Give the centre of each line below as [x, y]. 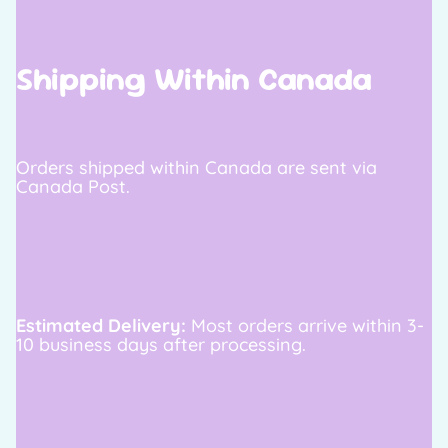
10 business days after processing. [161, 344]
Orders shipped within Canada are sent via [196, 167]
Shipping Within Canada [194, 78]
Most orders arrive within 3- [305, 325]
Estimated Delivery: [101, 325]
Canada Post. [73, 186]
